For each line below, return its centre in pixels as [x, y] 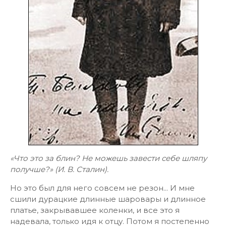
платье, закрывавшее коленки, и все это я [95, 210]
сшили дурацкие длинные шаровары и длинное [108, 199]
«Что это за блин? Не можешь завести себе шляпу [108, 158]
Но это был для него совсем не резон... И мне [102, 188]
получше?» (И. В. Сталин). [59, 169]
